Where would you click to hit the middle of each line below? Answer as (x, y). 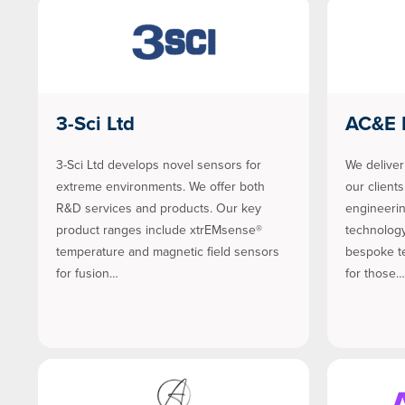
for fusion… (87, 274)
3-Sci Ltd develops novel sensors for (159, 165)
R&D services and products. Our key (159, 209)
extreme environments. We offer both (160, 187)
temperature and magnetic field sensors (168, 252)
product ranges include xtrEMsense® (159, 231)
